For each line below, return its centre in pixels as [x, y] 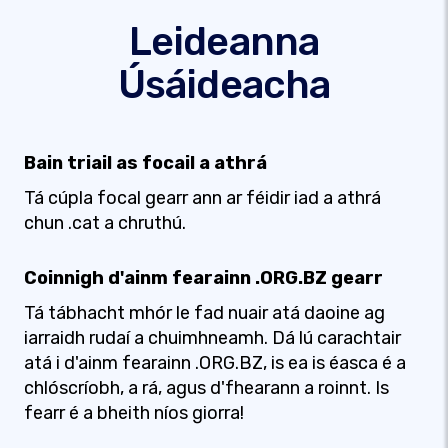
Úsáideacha [224, 84]
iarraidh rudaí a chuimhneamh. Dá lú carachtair [212, 338]
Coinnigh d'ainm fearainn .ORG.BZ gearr [203, 278]
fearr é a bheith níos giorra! [134, 413]
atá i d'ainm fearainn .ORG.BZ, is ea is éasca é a [215, 363]
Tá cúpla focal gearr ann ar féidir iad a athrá [202, 198]
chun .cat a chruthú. [105, 223]
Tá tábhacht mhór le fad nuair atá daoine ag [204, 313]
